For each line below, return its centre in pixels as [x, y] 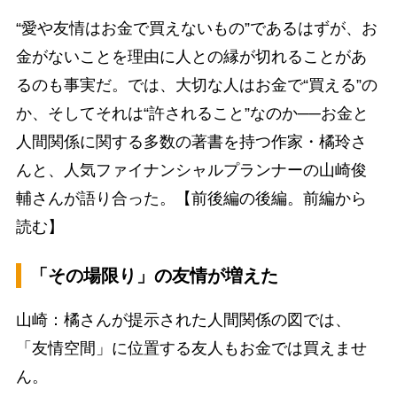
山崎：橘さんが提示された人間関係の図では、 [183, 320]
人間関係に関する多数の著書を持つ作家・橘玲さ [191, 141]
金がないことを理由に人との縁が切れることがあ [191, 56]
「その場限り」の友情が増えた [154, 276]
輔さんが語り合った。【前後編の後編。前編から [191, 198]
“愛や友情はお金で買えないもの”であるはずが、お [196, 28]
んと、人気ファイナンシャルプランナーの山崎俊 [191, 170]
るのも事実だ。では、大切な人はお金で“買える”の [196, 85]
